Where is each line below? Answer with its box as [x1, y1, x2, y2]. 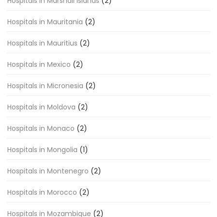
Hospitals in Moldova [7, 102, 76, 112]
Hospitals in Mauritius [7, 38, 77, 48]
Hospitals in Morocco [7, 187, 77, 197]
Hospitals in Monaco [7, 124, 75, 133]
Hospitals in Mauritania [7, 17, 83, 27]
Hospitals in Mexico [7, 60, 71, 69]
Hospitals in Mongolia [7, 145, 77, 155]
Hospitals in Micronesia [7, 81, 83, 91]
